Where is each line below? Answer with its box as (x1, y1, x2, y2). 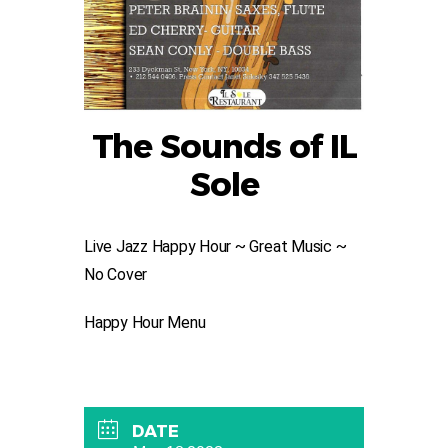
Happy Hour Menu (84, 313, 210, 333)
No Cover (84, 265, 148, 285)
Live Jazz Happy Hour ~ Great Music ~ (84, 237, 347, 257)
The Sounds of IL (91, 126, 357, 167)
